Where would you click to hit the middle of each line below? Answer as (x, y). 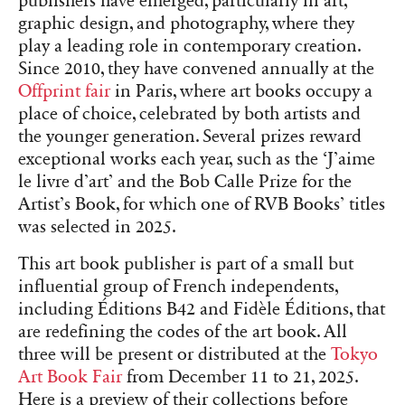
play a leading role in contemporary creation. (189, 46)
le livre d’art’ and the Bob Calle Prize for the (185, 181)
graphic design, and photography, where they (186, 23)
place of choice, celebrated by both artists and (189, 113)
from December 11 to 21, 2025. (240, 377)
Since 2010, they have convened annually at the (196, 68)
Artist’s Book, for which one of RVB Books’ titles (202, 204)
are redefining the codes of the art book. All (183, 331)
